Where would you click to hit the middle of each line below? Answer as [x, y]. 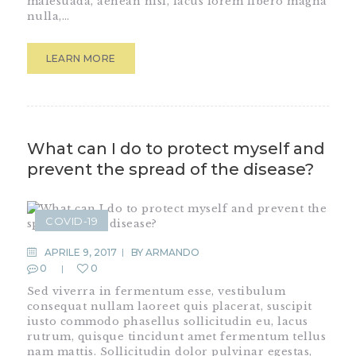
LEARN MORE [81, 59]
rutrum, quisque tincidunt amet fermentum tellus [176, 336]
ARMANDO [173, 253]
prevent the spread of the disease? [170, 170]
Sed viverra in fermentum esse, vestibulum [156, 291]
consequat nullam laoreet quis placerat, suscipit [169, 306]
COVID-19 [72, 221]
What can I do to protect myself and [176, 149]
